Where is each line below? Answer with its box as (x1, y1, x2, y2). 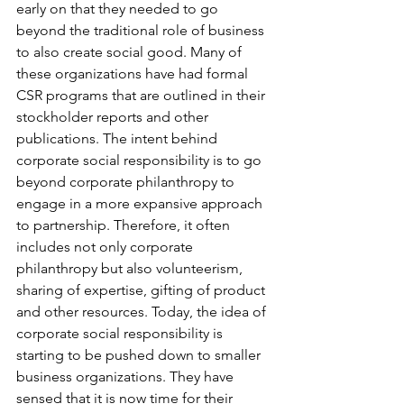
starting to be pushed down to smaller (16, 345, 264, 363)
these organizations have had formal (16, 64, 252, 82)
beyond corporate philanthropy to (16, 172, 238, 190)
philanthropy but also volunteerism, (16, 259, 246, 277)
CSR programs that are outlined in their (16, 86, 269, 104)
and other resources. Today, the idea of (16, 302, 270, 320)
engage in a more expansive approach (16, 194, 266, 212)
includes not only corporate (16, 237, 197, 255)
